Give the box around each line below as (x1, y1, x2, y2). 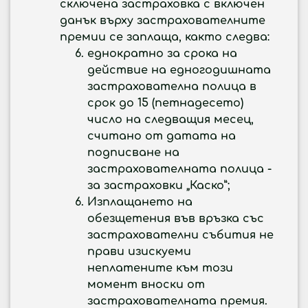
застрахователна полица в (87, 80, 256, 93)
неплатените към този (87, 262, 233, 274)
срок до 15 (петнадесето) (87, 97, 243, 109)
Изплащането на (87, 196, 192, 208)
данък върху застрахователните (60, 14, 265, 27)
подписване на (87, 146, 179, 159)
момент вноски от (87, 278, 205, 291)
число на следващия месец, (87, 113, 254, 126)
